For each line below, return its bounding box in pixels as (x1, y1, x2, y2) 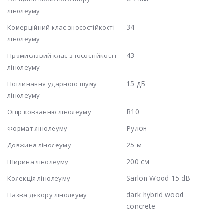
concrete (126, 201, 156, 211)
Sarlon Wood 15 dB (126, 173, 191, 182)
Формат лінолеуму (7, 124, 68, 133)
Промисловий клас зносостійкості (7, 51, 116, 60)
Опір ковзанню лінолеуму (7, 107, 91, 116)
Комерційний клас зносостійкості (7, 22, 115, 32)
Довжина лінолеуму (7, 140, 71, 149)
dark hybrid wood (126, 189, 184, 199)
